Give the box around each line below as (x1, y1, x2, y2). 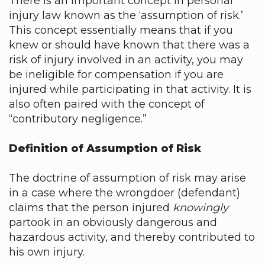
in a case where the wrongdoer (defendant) (9, 186, 240, 199)
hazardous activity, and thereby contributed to (9, 231, 255, 244)
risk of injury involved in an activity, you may (9, 53, 243, 66)
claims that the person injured (9, 201, 173, 214)
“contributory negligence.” (9, 112, 147, 125)
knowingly (173, 201, 228, 214)
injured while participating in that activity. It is (9, 83, 251, 96)
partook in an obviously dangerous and (9, 216, 217, 229)
